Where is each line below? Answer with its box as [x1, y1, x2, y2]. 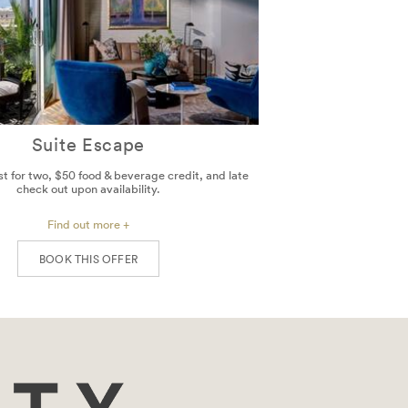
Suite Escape [31, 133, 146, 156]
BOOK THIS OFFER [39, 250, 138, 267]
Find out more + [47, 217, 129, 233]
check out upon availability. [16, 180, 160, 197]
